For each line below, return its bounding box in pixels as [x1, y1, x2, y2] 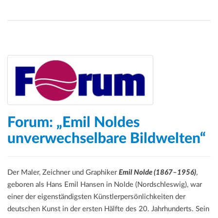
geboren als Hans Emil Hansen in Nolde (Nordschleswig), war [7, 181, 202, 189]
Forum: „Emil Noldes [7, 115, 140, 130]
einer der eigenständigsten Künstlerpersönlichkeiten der [7, 193, 185, 201]
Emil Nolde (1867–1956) [119, 169, 196, 177]
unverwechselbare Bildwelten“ [7, 131, 206, 146]
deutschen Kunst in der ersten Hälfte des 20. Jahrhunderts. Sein [7, 205, 209, 213]
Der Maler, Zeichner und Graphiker [7, 169, 119, 177]
